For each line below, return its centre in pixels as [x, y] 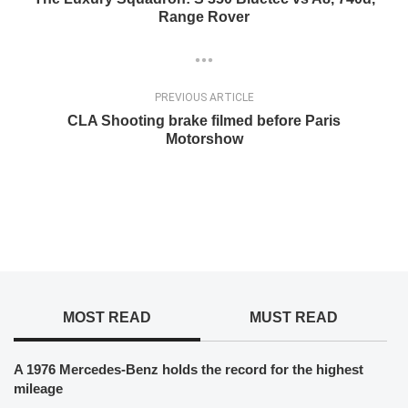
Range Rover [204, 17]
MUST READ [293, 318]
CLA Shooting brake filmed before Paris [204, 121]
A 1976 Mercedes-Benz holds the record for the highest [189, 370]
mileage [38, 389]
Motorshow [204, 139]
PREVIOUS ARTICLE [204, 98]
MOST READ [107, 318]
